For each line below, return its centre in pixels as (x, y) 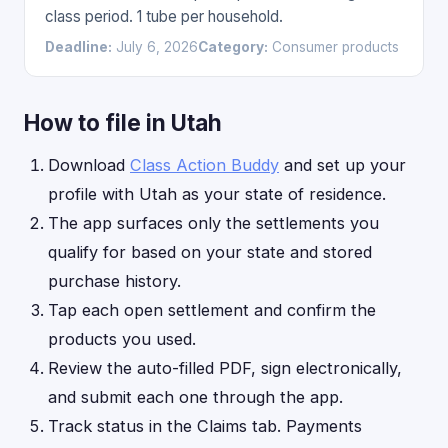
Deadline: (78, 47)
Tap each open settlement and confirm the (212, 310)
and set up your (342, 165)
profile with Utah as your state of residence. (217, 194)
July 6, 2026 (155, 47)
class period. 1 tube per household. (164, 16)
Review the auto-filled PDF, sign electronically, (225, 368)
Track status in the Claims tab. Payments (205, 426)
